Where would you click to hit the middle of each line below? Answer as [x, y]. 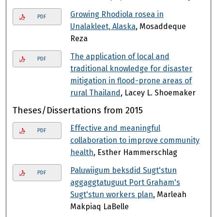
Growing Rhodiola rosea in [117, 14]
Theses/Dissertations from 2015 [78, 110]
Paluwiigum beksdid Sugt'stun [123, 170]
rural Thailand [95, 93]
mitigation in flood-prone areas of [131, 80]
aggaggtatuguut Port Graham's [125, 182]
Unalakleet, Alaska [103, 26]
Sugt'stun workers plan [111, 194]
